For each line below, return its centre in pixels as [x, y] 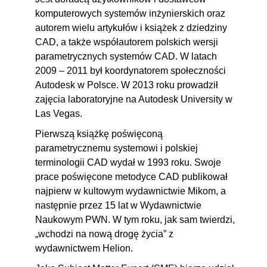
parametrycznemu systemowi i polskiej [117, 148]
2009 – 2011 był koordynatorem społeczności [131, 71]
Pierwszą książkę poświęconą [99, 134]
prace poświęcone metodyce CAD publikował [131, 177]
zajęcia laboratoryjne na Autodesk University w [134, 100]
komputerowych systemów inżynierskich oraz [130, 14]
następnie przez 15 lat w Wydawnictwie [118, 206]
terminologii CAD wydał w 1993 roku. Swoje [128, 163]
